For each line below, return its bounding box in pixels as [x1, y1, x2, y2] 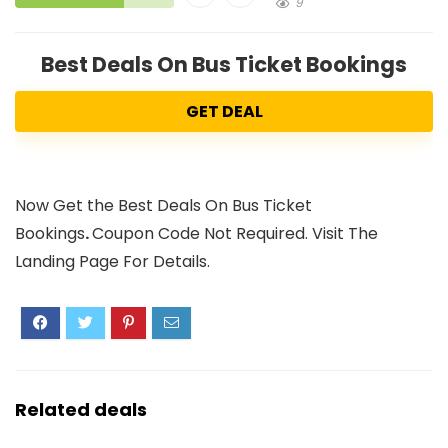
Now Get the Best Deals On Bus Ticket [15, 193, 312, 217]
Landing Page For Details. [15, 249, 210, 273]
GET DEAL [185, 99, 263, 123]
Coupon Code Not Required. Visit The [92, 221, 378, 245]
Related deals [15, 396, 147, 422]
